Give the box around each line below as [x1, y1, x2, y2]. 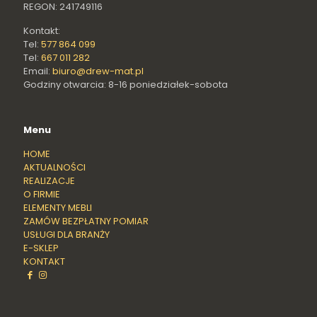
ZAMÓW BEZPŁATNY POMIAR [23, 214, 149, 229]
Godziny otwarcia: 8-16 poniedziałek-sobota [23, 78, 228, 92]
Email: [23, 64, 52, 79]
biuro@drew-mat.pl [52, 64, 144, 79]
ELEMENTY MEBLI [23, 201, 92, 215]
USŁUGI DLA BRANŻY [23, 228, 110, 242]
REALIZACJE [23, 174, 75, 188]
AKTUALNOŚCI [23, 161, 86, 175]
